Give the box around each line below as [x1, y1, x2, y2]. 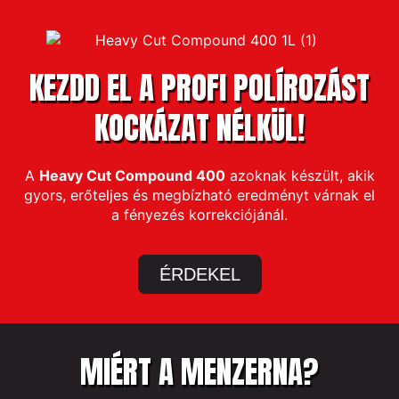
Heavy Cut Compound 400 [38, 167, 225, 185]
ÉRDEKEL [159, 265, 240, 285]
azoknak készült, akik [224, 167, 375, 185]
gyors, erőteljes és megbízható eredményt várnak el [24, 186, 375, 205]
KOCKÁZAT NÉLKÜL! [94, 104, 305, 152]
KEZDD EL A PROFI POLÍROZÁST [29, 64, 370, 112]
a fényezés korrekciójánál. [111, 206, 288, 224]
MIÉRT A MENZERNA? [80, 348, 319, 396]
